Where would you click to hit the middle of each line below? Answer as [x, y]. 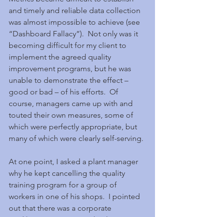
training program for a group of [64, 185]
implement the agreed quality [61, 57]
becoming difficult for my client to [69, 45]
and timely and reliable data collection [76, 10]
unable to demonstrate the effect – [70, 80]
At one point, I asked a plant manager [74, 162]
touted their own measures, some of [72, 115]
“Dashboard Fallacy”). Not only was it [74, 34]
